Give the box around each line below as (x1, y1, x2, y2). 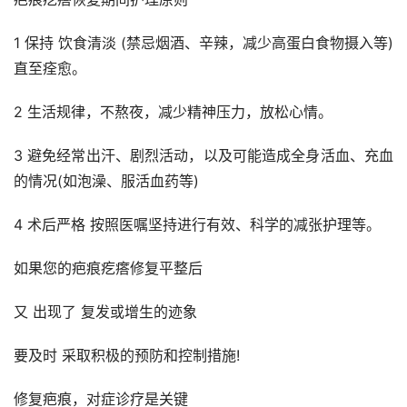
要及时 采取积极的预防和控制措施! (14, 346, 240, 365)
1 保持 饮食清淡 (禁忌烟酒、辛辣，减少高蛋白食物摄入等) (14, 34, 393, 53)
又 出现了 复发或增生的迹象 (14, 303, 197, 322)
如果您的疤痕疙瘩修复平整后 (14, 259, 203, 278)
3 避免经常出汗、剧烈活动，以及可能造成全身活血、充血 (14, 146, 393, 165)
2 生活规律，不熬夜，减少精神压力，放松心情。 (14, 103, 333, 122)
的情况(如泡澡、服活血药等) (14, 172, 199, 191)
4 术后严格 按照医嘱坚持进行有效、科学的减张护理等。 (14, 215, 381, 234)
